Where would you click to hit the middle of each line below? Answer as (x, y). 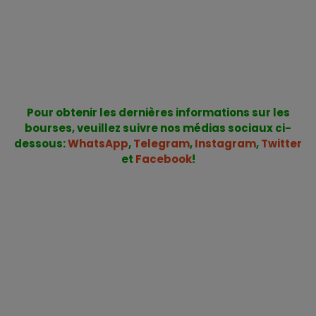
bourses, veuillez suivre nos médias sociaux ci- (158, 128)
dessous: (41, 144)
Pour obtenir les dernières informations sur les (158, 113)
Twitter (281, 144)
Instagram (225, 144)
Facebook (163, 159)
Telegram (162, 144)
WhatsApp (98, 144)
